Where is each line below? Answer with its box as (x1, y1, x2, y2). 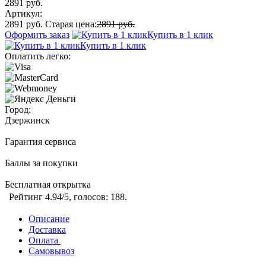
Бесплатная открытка (5, 179, 91, 190)
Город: (5, 104, 31, 115)
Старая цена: (45, 19, 97, 30)
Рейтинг (9, 192, 45, 202)
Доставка (28, 224, 66, 235)
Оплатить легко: (5, 51, 71, 62)
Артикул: (5, 8, 42, 19)
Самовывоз (28, 246, 74, 256)
